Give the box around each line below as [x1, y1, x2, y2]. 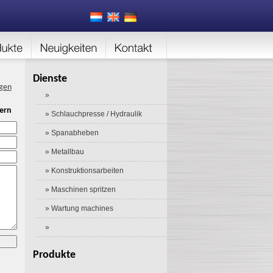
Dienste [32, 73, 67, 85]
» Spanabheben [44, 129, 99, 137]
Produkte [32, 249, 76, 261]
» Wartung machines [44, 204, 113, 213]
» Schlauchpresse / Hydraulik [44, 110, 142, 118]
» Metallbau [44, 147, 84, 156]
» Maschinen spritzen [44, 185, 116, 194]
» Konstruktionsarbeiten [44, 166, 124, 175]
